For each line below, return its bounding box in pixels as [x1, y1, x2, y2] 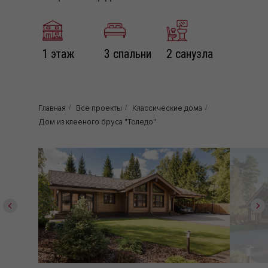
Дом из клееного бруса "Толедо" [38, 117, 156, 126]
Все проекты [76, 103, 122, 112]
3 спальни [104, 47, 151, 61]
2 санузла [166, 47, 213, 61]
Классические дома [132, 103, 202, 112]
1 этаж [42, 47, 75, 61]
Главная [38, 103, 66, 112]
